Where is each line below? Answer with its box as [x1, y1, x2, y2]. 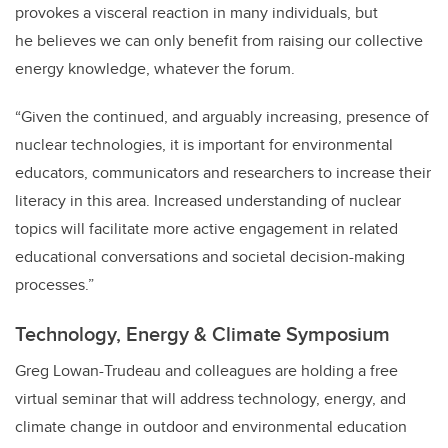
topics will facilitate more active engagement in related [15, 217, 398, 241]
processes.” [15, 273, 94, 297]
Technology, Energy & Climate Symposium [15, 319, 395, 349]
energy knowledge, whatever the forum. [15, 57, 295, 81]
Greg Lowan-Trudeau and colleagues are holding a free [15, 359, 398, 383]
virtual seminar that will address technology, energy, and [15, 387, 406, 411]
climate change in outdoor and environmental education [15, 415, 407, 439]
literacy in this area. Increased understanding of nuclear [15, 189, 401, 213]
